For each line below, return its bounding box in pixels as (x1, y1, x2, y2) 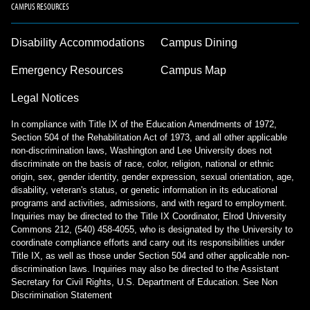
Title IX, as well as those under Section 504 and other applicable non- (11, 250, 289, 262)
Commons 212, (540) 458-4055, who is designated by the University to (11, 224, 293, 235)
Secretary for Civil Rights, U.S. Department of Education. (11, 277, 243, 288)
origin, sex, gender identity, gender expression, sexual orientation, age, (11, 172, 294, 183)
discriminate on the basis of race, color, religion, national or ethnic (11, 158, 274, 170)
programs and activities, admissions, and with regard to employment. (11, 198, 287, 209)
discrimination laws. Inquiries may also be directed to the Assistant (11, 264, 279, 275)
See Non (243, 277, 277, 288)
